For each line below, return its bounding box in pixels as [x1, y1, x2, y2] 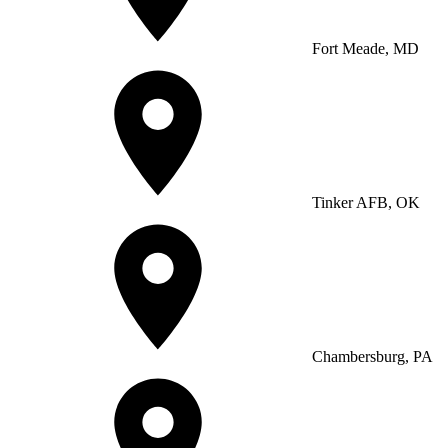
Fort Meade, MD [308, 39, 419, 57]
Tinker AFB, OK [308, 193, 420, 211]
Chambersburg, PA [308, 347, 433, 365]
